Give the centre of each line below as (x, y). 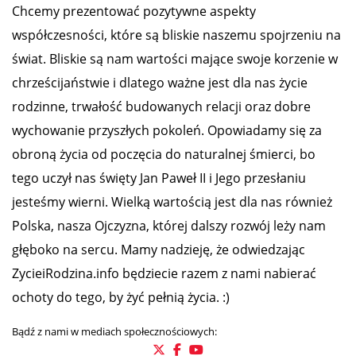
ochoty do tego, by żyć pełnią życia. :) (121, 298)
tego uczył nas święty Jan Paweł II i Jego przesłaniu (159, 178)
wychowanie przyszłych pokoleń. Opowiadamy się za (167, 131)
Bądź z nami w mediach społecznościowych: (114, 332)
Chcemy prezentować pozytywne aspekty (134, 12)
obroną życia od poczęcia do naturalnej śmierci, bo (164, 155)
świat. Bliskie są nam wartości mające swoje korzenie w (175, 59)
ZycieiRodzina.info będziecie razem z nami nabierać (164, 274)
